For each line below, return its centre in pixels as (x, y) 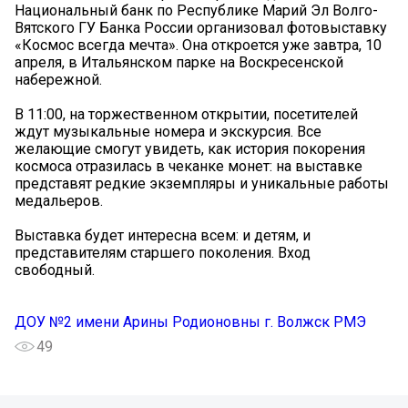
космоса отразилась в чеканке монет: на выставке (189, 167)
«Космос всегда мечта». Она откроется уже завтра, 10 (198, 46)
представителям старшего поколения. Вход (163, 253)
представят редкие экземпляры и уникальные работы (202, 184)
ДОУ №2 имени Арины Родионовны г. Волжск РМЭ (190, 322)
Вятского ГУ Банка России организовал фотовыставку (201, 28)
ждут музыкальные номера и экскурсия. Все (168, 132)
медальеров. (59, 201)
